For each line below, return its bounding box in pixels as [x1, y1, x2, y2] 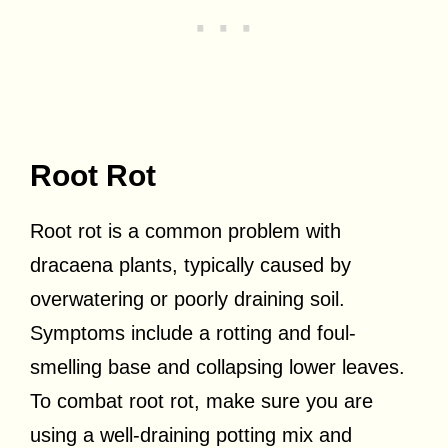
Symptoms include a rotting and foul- [30, 321, 356, 344]
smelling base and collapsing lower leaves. [30, 355, 405, 378]
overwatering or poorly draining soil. [30, 287, 345, 310]
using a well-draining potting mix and [30, 423, 352, 446]
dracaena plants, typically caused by [30, 253, 351, 276]
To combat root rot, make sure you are [30, 389, 373, 412]
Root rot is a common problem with [30, 219, 341, 242]
